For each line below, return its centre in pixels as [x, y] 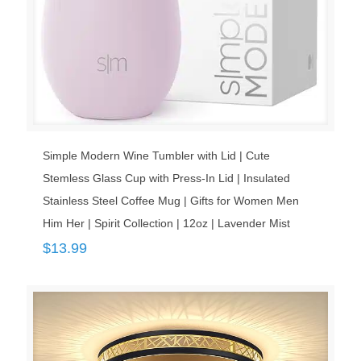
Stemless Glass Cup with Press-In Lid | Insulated [166, 178]
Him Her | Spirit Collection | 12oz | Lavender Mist [166, 224]
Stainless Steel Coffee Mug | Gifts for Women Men [171, 201]
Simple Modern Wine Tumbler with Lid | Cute [156, 156]
